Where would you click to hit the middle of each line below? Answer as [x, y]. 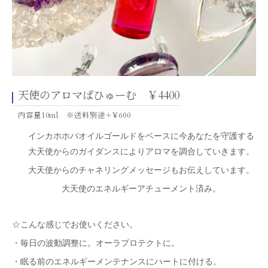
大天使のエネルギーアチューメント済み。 [141, 189]
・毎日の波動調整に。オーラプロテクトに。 [96, 243]
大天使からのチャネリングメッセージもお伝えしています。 [141, 170]
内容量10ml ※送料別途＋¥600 [74, 116]
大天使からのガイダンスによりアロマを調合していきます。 [141, 152]
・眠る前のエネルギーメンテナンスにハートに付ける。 [117, 262]
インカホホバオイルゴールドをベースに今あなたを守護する [141, 136]
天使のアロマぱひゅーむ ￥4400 [99, 96]
